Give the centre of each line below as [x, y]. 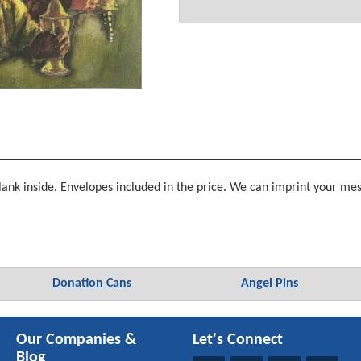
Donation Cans [91, 284]
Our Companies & [77, 340]
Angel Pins [269, 284]
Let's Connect [237, 340]
